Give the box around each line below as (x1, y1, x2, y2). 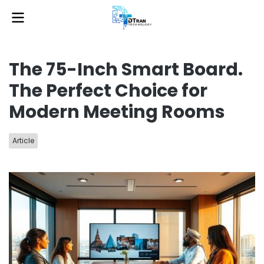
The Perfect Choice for (9, 78, 207, 103)
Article (12, 136, 34, 146)
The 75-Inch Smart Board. (9, 57, 243, 82)
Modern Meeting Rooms (9, 100, 225, 124)
